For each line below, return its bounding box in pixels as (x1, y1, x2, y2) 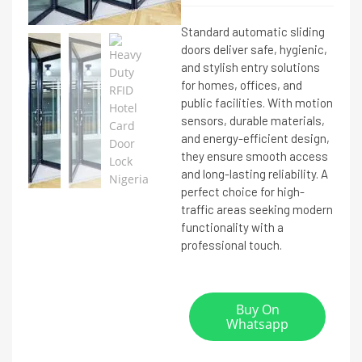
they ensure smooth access (181, 149, 328, 163)
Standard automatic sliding (181, 24, 325, 39)
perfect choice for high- (181, 184, 305, 199)
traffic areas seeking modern (181, 202, 333, 217)
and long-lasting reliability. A (181, 166, 328, 181)
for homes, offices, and (181, 78, 302, 92)
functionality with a (181, 220, 284, 234)
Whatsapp (226, 315, 288, 333)
